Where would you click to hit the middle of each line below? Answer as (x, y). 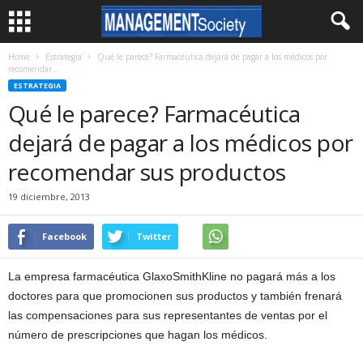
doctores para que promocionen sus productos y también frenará (175, 296)
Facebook (64, 236)
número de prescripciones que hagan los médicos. (138, 335)
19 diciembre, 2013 (49, 196)
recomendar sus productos (147, 172)
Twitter (154, 236)
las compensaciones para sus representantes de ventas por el (168, 315)
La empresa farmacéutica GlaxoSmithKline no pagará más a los (172, 276)
